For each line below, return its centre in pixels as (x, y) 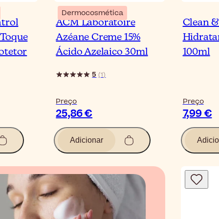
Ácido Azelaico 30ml (102, 52)
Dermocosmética (93, 13)
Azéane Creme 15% (98, 37)
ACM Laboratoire (96, 23)
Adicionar (87, 140)
